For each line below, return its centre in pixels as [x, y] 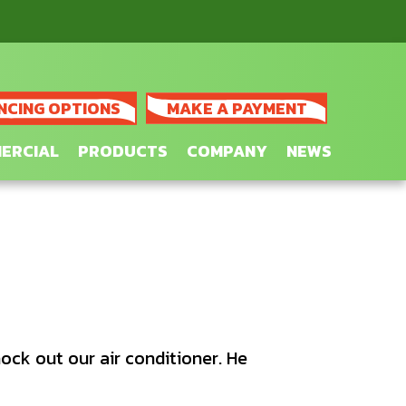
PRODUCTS [123, 151]
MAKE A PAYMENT [237, 108]
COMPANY [227, 151]
